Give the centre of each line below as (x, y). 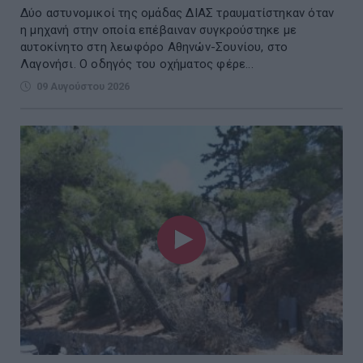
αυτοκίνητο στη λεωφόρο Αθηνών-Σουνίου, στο (154, 47)
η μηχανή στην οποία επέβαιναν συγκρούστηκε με (158, 30)
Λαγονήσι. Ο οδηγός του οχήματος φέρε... (137, 64)
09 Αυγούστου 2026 (83, 86)
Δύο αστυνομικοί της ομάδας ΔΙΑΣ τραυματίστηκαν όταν (177, 13)
